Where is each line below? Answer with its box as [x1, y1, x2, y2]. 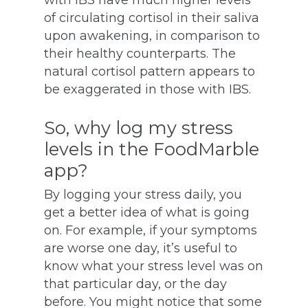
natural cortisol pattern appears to [44, 64, 255, 80]
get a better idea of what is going [44, 205, 250, 221]
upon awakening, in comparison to [44, 28, 260, 44]
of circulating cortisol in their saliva [44, 10, 259, 26]
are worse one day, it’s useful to [44, 241, 237, 256]
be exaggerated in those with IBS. [44, 82, 251, 98]
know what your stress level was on [44, 258, 263, 274]
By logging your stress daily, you [44, 187, 242, 203]
